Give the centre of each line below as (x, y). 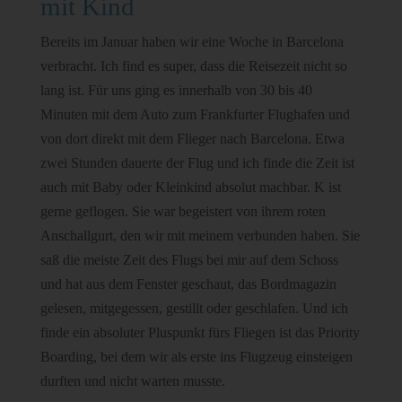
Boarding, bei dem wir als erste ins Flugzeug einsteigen (196, 356)
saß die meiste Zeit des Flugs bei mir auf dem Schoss (189, 259)
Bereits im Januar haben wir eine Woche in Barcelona (192, 41)
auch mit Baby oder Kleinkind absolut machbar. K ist (190, 187)
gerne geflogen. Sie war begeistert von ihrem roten (183, 211)
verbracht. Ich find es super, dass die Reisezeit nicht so (193, 66)
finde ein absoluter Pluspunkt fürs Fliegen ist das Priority (200, 332)
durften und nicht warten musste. (132, 380)
